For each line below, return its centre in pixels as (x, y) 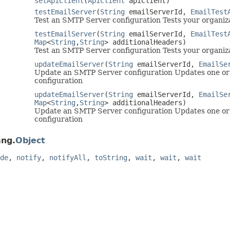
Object (30, 140)
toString (111, 157)
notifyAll (68, 157)
